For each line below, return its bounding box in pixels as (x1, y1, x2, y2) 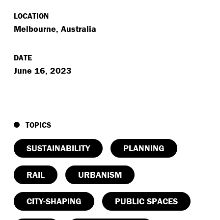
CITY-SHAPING (27, 195, 82, 207)
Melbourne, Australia (14, 23, 96, 34)
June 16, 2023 (14, 65, 72, 76)
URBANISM (78, 169, 122, 180)
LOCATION (14, 11, 49, 21)
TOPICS (24, 120, 51, 130)
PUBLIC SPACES (115, 195, 178, 207)
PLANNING (123, 142, 165, 154)
